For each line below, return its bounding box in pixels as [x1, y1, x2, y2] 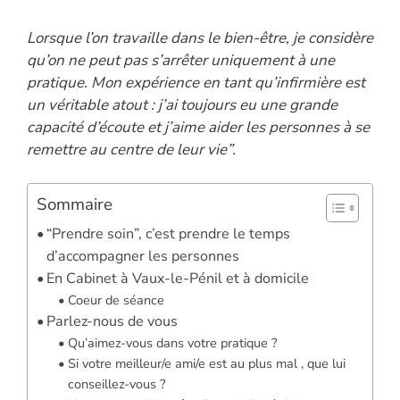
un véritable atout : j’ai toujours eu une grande [27, 94, 337, 115]
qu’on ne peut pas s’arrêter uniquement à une [27, 49, 335, 71]
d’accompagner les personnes [46, 246, 240, 267]
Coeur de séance [68, 291, 165, 310]
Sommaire [37, 193, 112, 217]
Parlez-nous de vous [46, 312, 179, 332]
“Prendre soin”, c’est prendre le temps [46, 224, 291, 245]
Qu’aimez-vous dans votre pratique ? [68, 334, 278, 353]
